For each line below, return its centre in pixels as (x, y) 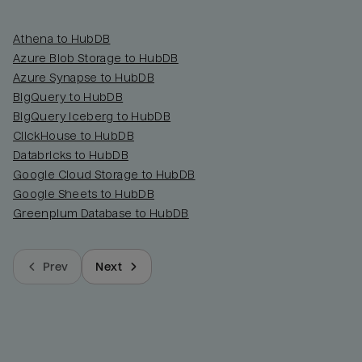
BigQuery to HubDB (68, 97)
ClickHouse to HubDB (74, 135)
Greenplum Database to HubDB (101, 213)
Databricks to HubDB (71, 155)
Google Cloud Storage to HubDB (104, 174)
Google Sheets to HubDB (84, 194)
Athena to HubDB (62, 38)
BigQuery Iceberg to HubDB (92, 116)
